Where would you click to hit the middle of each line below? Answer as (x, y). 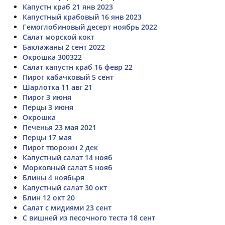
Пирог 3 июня (47, 97)
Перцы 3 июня (48, 107)
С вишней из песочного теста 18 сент (89, 218)
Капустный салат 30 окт (65, 188)
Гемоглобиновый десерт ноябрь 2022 (90, 27)
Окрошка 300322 (52, 57)
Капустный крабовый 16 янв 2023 (82, 17)
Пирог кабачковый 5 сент (68, 77)
